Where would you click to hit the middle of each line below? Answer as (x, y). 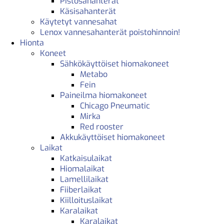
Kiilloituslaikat (86, 200)
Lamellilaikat (84, 179)
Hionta (32, 42)
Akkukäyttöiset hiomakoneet (112, 137)
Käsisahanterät (88, 11)
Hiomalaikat (82, 168)
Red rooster (102, 126)
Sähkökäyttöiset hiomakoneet (114, 63)
